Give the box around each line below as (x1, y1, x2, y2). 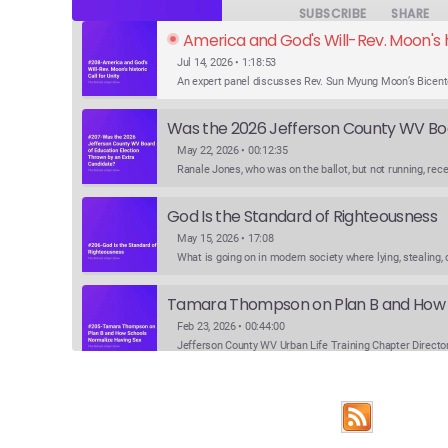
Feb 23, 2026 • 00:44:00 (177, 320, 285, 334)
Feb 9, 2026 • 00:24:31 (177, 408, 280, 422)
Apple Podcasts (124, 418, 199, 432)
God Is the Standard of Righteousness (167, 205, 438, 229)
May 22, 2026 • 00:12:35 (177, 144, 288, 158)
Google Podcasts (303, 418, 385, 432)
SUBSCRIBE (299, 4, 367, 22)
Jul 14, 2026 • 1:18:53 (177, 56, 277, 70)
